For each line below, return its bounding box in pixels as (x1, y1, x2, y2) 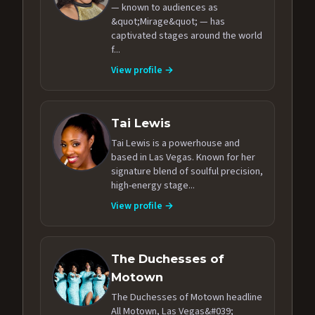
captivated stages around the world (111, 28, 262, 44)
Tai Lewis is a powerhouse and (111, 136, 240, 150)
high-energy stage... (111, 178, 195, 193)
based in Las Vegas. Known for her (111, 150, 255, 165)
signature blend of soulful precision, (111, 164, 263, 179)
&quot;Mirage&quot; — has (111, 14, 225, 30)
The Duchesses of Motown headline (111, 289, 262, 304)
